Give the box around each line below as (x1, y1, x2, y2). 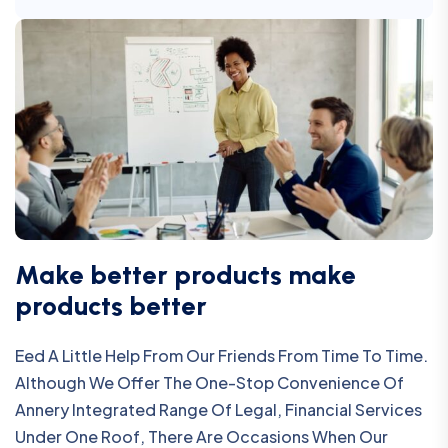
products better (15, 289, 207, 322)
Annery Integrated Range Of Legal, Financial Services (15, 398, 422, 420)
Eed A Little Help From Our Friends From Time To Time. (15, 344, 428, 366)
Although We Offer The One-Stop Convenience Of (15, 371, 404, 393)
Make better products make (15, 258, 356, 291)
